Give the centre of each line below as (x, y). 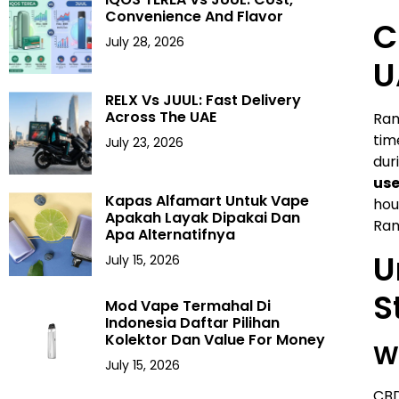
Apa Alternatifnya (171, 235)
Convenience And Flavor (195, 16)
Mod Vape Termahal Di (188, 306)
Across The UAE (161, 118)
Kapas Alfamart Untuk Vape (208, 201)
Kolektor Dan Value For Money (216, 340)
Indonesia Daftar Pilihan (193, 323)
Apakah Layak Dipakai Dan (203, 218)
